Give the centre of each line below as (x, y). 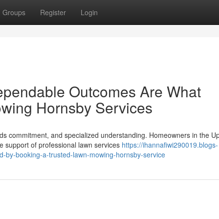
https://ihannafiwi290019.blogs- (170, 145)
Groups (14, 12)
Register (53, 12)
